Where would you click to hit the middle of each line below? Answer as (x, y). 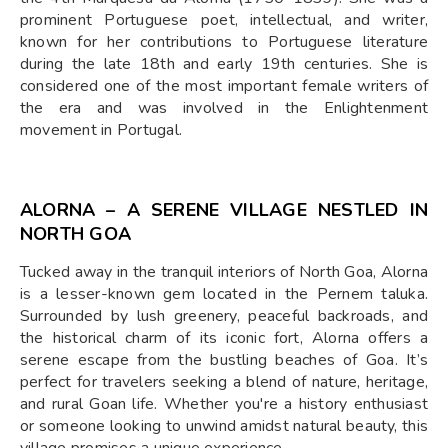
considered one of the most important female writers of (224, 85)
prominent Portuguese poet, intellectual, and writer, (224, 19)
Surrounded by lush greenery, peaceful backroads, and (224, 315)
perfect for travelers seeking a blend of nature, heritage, (224, 381)
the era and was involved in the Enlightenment (224, 107)
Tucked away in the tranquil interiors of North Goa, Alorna (224, 271)
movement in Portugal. (101, 129)
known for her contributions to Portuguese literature (224, 41)
